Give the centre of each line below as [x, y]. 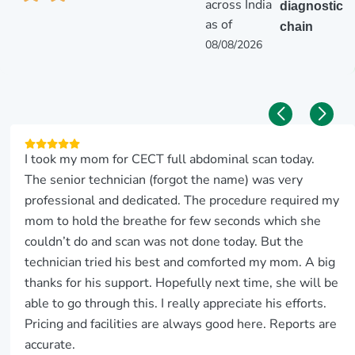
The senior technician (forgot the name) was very [164, 179]
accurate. [50, 344]
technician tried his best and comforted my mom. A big [180, 262]
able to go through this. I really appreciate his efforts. [176, 303]
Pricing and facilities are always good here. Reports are [181, 324]
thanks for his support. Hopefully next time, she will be [182, 282]
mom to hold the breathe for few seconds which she [173, 221]
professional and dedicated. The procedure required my [182, 200]
